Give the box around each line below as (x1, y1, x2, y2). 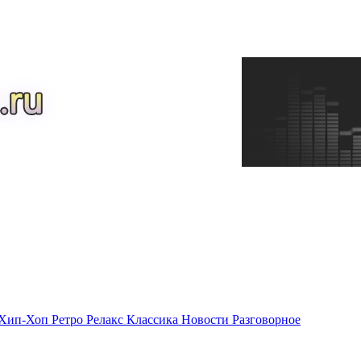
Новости (181, 313, 232, 326)
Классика (127, 313, 181, 326)
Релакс (86, 313, 127, 326)
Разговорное (232, 313, 301, 326)
